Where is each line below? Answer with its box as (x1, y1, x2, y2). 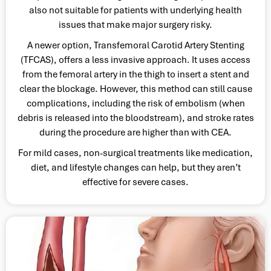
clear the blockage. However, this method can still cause (19, 82, 252, 95)
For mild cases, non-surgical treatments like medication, (18, 146, 253, 159)
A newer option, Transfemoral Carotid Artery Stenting (27, 39, 244, 51)
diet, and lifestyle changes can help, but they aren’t (30, 161, 241, 174)
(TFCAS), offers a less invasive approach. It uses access (21, 53, 250, 66)
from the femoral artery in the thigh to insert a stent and (22, 68, 249, 80)
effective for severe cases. (82, 175, 189, 188)
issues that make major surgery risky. (59, 18, 212, 31)
